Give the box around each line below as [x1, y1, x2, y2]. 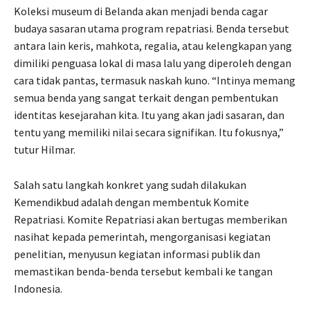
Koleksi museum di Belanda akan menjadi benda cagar [14, 3, 268, 18]
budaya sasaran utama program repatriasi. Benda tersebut [14, 21, 289, 35]
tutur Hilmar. [14, 142, 75, 156]
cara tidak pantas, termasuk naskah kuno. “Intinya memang [14, 73, 295, 87]
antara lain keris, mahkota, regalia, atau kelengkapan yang [14, 38, 292, 53]
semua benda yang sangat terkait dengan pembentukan [14, 90, 278, 104]
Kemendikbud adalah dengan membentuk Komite [14, 194, 249, 209]
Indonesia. [14, 281, 62, 295]
